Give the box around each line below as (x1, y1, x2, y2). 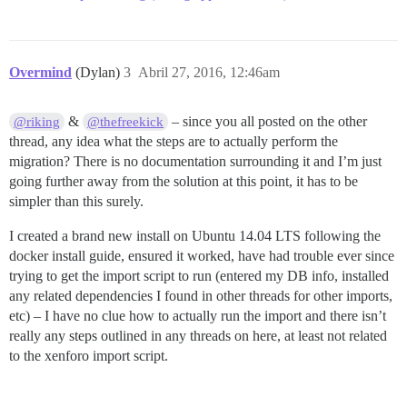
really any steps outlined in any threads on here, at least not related (9, 328, 387, 343)
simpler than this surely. (9, 194, 144, 209)
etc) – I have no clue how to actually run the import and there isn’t (9, 308, 386, 323)
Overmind (9, 65, 72, 80)
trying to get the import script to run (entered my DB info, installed (9, 268, 389, 283)
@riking (14, 114, 61, 129)
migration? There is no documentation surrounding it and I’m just (9, 154, 382, 169)
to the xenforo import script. (9, 348, 168, 363)
